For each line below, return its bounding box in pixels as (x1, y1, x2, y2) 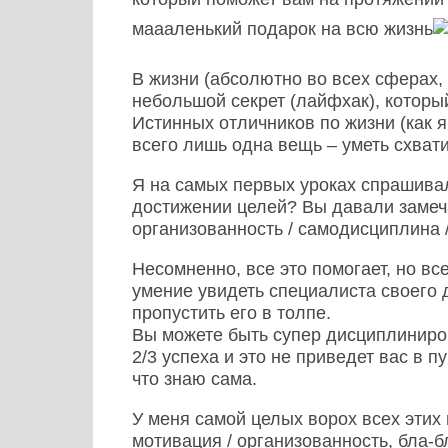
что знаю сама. (132, 369, 257, 389)
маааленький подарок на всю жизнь (132, 19, 433, 39)
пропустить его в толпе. (132, 303, 331, 323)
